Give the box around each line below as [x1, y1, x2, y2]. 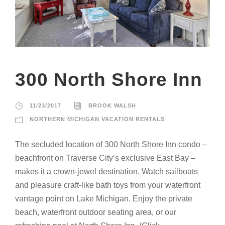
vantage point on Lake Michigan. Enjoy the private [15, 194, 192, 203]
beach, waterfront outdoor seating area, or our [15, 207, 176, 216]
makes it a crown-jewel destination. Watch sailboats [15, 167, 198, 176]
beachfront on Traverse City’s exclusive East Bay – [15, 153, 195, 162]
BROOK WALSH [88, 102, 136, 108]
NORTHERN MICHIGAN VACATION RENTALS [30, 116, 165, 122]
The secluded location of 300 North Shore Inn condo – [15, 140, 207, 149]
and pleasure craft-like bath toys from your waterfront [15, 180, 200, 189]
